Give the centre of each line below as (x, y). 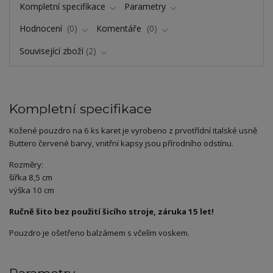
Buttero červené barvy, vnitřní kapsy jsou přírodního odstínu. (121, 143)
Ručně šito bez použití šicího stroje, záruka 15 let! (112, 211)
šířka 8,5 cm (31, 177)
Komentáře (120, 29)
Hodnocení (42, 29)
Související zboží (51, 51)
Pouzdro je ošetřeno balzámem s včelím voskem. (99, 232)
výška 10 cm (32, 190)
